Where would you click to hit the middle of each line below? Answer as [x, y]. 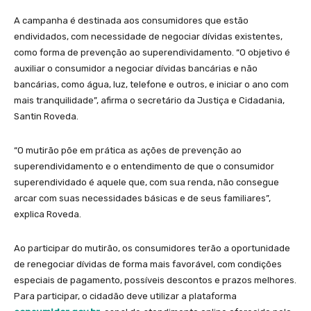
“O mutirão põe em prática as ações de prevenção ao [128, 150]
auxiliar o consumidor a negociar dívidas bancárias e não [136, 68]
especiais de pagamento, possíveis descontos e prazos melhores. [155, 280]
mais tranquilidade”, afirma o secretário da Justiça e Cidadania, [149, 100]
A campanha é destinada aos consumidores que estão [131, 20]
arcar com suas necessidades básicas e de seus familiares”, [142, 198]
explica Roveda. [48, 214]
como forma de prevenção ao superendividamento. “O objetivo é [152, 52]
